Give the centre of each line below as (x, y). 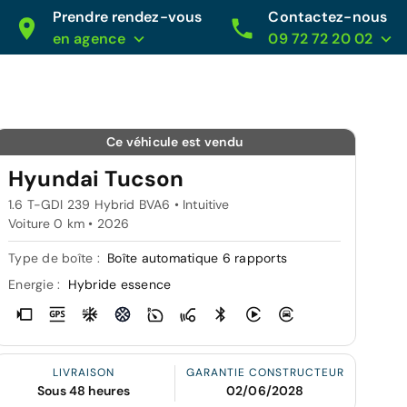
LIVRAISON (84, 372)
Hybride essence (119, 284)
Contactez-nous (328, 17)
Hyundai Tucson (96, 179)
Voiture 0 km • (53, 223)
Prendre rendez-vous (127, 17)
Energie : (36, 284)
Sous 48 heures (84, 391)
